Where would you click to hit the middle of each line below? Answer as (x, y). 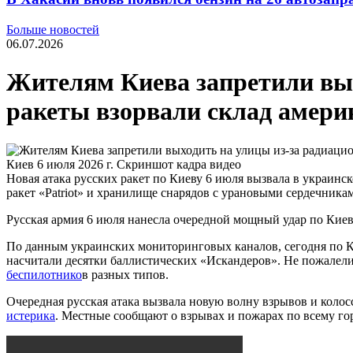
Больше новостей (53, 29)
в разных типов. (125, 274)
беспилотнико (44, 274)
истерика (31, 315)
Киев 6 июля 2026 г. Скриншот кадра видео (124, 164)
